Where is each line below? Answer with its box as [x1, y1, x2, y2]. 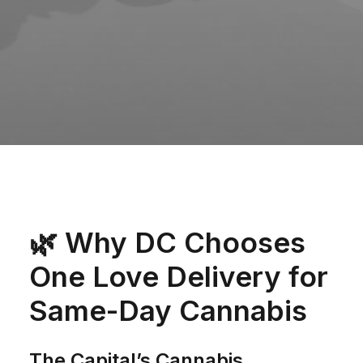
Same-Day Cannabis [29, 293, 307, 327]
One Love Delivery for [29, 259, 328, 293]
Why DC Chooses [65, 225, 305, 259]
